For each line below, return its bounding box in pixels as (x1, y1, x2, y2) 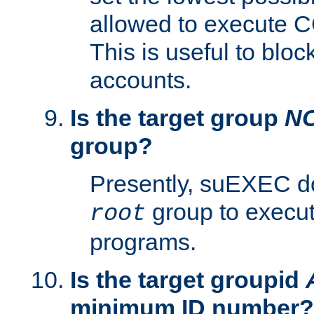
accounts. (90, 67, 191, 94)
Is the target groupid (70, 266, 306, 294)
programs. (90, 228, 196, 256)
